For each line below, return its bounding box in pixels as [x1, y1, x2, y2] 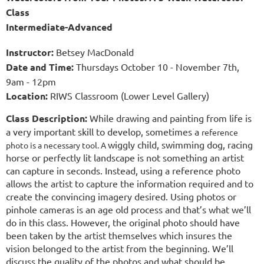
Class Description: [6, 112, 87, 125]
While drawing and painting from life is [87, 112, 252, 124]
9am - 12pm [6, 75, 56, 88]
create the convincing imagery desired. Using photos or [6, 190, 236, 203]
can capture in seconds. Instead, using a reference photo [6, 164, 240, 177]
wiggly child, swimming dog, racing [108, 138, 253, 151]
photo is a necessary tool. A [6, 140, 108, 151]
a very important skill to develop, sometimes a [6, 126, 202, 138]
